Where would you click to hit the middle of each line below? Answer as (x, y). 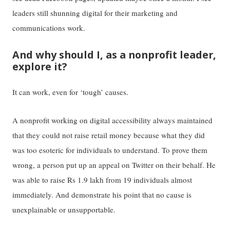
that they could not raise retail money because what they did (109, 135)
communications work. (49, 27)
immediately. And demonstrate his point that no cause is (102, 195)
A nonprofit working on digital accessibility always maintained (113, 120)
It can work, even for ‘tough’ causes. (71, 92)
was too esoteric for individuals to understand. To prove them (110, 150)
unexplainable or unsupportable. (64, 210)
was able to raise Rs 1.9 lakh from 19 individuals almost (102, 180)
